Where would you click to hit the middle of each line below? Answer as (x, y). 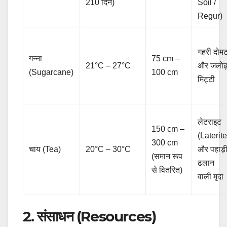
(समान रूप (167, 156)
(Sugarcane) (51, 72)
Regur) (210, 16)
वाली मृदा (211, 176)
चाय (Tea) (45, 149)
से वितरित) (167, 170)
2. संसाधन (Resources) (89, 216)
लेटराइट (210, 122)
